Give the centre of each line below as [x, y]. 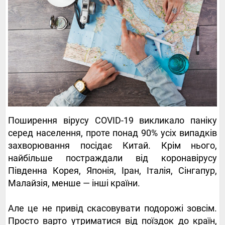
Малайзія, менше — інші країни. [74, 183]
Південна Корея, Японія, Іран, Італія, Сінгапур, [113, 170]
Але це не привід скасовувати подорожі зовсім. [113, 208]
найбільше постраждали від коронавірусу [113, 158]
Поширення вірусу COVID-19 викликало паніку [113, 120]
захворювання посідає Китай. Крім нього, [113, 145]
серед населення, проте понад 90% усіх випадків [113, 133]
